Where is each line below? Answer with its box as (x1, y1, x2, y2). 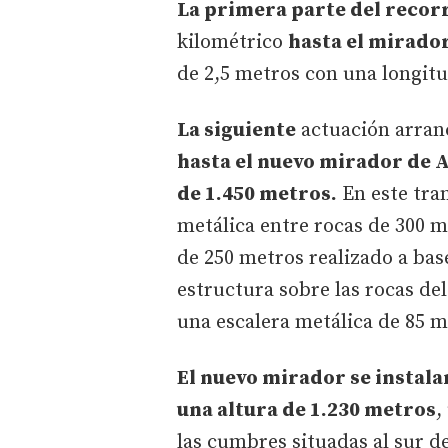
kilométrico (177, 29, 288, 55)
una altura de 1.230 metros (177, 397, 436, 423)
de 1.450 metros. (177, 181, 337, 207)
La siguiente (177, 117, 296, 143)
